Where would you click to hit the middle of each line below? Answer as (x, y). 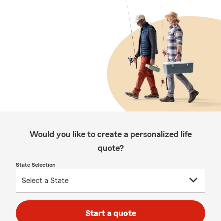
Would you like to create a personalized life (110, 134)
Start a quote (110, 213)
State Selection (36, 165)
